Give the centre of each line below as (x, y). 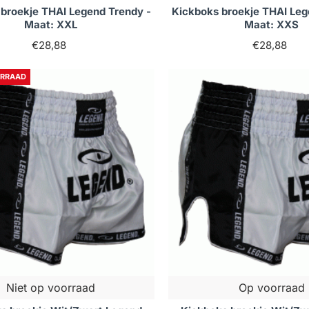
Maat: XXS (272, 25)
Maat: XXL (51, 25)
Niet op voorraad (51, 288)
